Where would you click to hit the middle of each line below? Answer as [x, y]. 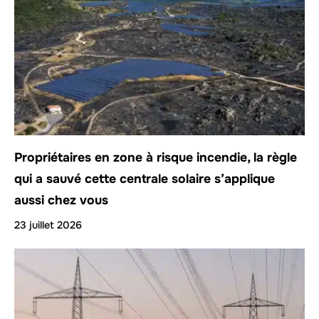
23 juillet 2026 [48, 225]
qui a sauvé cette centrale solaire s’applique [145, 179]
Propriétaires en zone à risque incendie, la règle [156, 158]
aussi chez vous [61, 200]
